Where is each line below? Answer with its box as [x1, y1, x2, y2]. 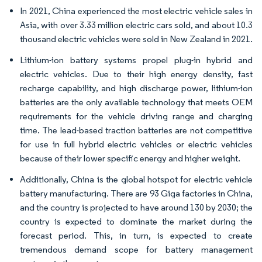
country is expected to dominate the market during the [20, 216, 253, 227]
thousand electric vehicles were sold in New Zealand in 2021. [20, 33, 253, 44]
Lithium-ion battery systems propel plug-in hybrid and [20, 54, 253, 65]
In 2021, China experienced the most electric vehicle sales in [20, 5, 253, 16]
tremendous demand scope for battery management [20, 244, 253, 255]
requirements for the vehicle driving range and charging [20, 111, 253, 122]
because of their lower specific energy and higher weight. [20, 153, 240, 164]
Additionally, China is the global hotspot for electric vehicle [20, 174, 253, 185]
